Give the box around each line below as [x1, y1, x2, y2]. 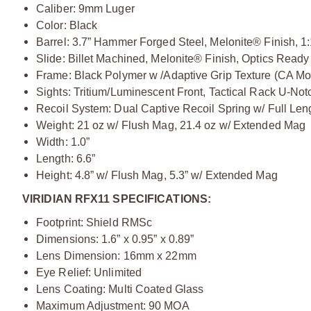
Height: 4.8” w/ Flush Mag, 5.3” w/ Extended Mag [36, 169, 278, 181]
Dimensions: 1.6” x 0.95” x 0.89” [36, 233, 194, 245]
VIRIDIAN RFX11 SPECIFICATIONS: [22, 193, 211, 205]
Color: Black [36, 19, 98, 31]
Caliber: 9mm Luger [36, 3, 135, 15]
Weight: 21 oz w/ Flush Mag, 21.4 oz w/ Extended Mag [36, 119, 306, 131]
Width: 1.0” [36, 136, 90, 148]
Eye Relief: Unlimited [36, 267, 142, 278]
